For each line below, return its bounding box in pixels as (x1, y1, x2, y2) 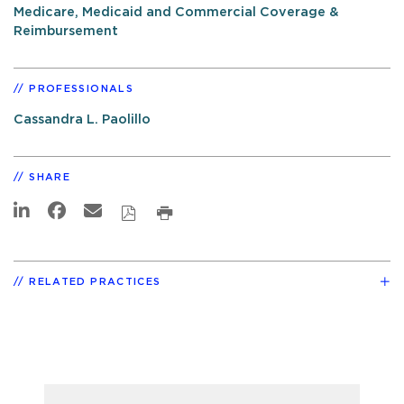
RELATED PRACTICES (29, 276, 161, 287)
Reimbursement (14, 24, 118, 39)
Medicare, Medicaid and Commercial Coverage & (14, 5, 339, 20)
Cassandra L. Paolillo (14, 113, 151, 127)
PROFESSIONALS (29, 84, 133, 95)
